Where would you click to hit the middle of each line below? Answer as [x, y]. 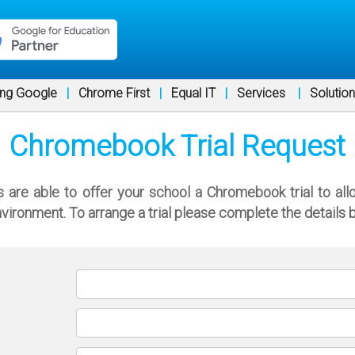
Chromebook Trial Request [177, 147]
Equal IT [193, 93]
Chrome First [114, 93]
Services [261, 93]
